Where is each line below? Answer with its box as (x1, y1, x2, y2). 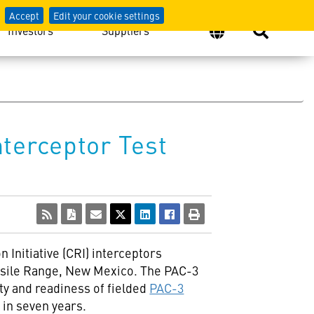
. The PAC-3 (134, 261, 199, 279)
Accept (8, 8, 39, 22)
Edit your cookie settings (53, 8, 160, 22)
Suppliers (102, 22, 150, 39)
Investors (7, 22, 53, 39)
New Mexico (65, 261, 135, 279)
